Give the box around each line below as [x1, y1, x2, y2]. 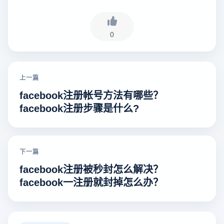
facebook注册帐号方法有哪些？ [19, 87, 163, 102]
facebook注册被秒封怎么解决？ [19, 161, 163, 176]
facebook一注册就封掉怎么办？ [19, 174, 163, 189]
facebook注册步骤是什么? [19, 100, 139, 115]
